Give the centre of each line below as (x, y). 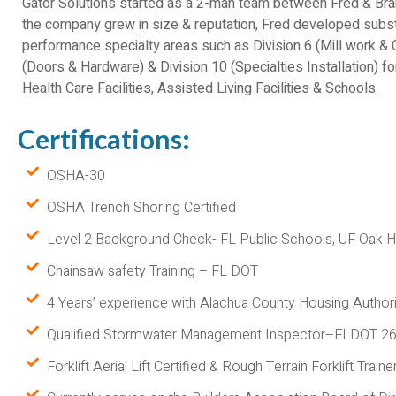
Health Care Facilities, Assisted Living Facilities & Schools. (200, 89)
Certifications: (104, 138)
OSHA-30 (76, 175)
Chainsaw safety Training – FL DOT (152, 271)
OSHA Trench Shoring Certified (141, 207)
